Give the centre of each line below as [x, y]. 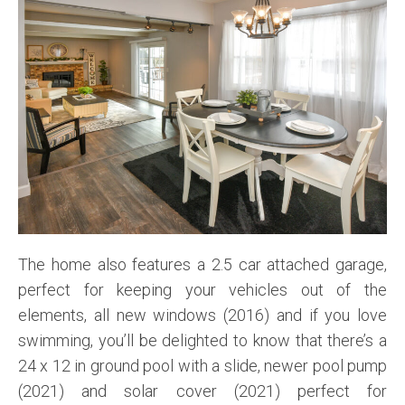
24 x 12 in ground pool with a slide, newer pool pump [202, 366]
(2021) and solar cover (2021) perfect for [202, 391]
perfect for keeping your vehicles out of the [202, 290]
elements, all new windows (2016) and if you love [202, 316]
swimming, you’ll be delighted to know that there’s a [202, 341]
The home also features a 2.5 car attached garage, [202, 265]
